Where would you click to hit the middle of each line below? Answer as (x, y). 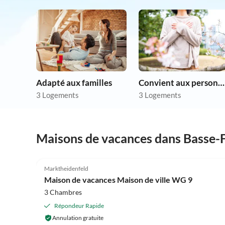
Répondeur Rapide (79, 205)
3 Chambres (63, 192)
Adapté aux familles (74, 83)
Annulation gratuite (78, 217)
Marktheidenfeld (66, 168)
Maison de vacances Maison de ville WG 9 (118, 179)
